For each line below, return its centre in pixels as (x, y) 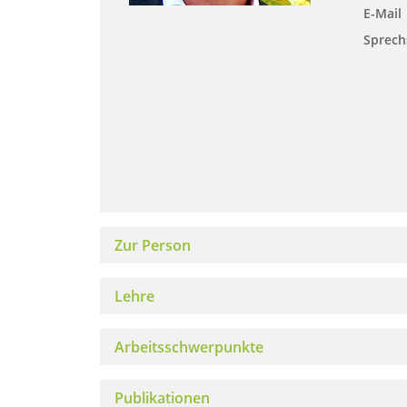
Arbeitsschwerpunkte (189, 347)
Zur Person (153, 245)
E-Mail (382, 13)
